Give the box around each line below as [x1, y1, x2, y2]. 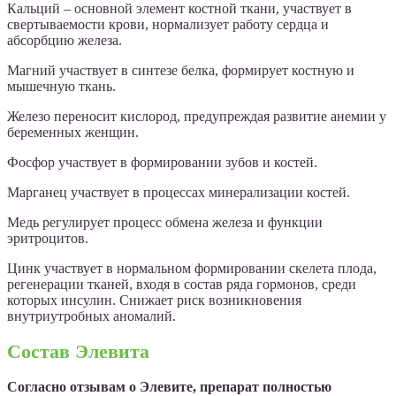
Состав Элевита [7, 339, 149, 362]
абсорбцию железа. [7, 32, 122, 48]
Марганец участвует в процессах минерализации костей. [7, 184, 350, 200]
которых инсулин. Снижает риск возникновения [7, 292, 301, 308]
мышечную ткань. [7, 78, 116, 94]
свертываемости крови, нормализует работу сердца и [7, 16, 329, 32]
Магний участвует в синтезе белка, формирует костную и [7, 62, 354, 78]
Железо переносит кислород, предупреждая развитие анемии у [7, 108, 386, 124]
